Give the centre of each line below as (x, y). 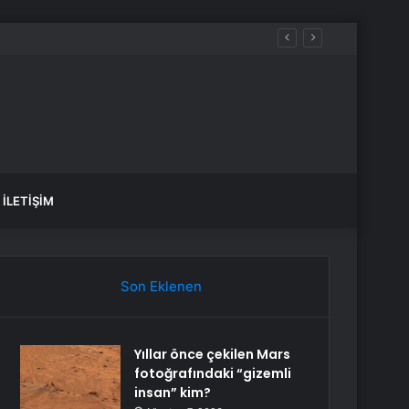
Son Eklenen (161, 286)
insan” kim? (173, 393)
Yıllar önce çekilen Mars (213, 354)
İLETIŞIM (28, 201)
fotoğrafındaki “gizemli (213, 373)
